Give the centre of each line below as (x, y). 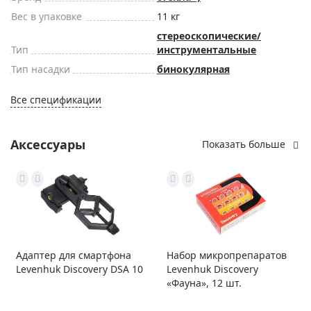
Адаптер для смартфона (74, 255)
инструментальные (207, 50)
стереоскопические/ (209, 36)
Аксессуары (48, 144)
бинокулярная (193, 69)
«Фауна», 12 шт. (204, 283)
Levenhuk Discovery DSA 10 (79, 269)
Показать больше (244, 144)
